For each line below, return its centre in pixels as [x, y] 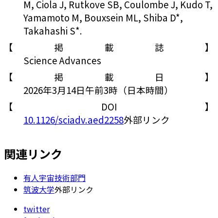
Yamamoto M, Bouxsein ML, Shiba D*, [103, 17]
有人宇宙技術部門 [54, 178]
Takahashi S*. [53, 30]
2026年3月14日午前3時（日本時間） [98, 90]
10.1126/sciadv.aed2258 [73, 119]
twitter [36, 209]
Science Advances [62, 60]
